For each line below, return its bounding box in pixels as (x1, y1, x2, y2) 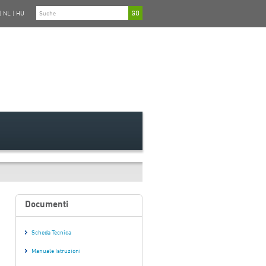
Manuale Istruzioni (31, 248, 81, 254)
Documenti (25, 201, 68, 210)
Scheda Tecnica (31, 230, 71, 236)
